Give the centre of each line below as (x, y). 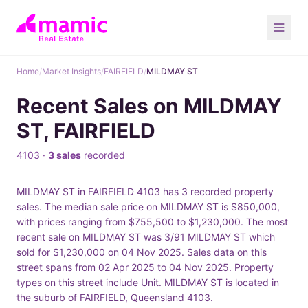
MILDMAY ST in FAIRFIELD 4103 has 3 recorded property (145, 191)
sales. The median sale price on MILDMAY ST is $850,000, (148, 207)
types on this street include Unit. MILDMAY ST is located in (148, 282)
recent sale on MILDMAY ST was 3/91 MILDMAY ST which (146, 237)
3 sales (65, 155)
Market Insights (71, 71)
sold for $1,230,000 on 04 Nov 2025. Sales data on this (142, 252)
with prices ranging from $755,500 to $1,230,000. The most (152, 222)
